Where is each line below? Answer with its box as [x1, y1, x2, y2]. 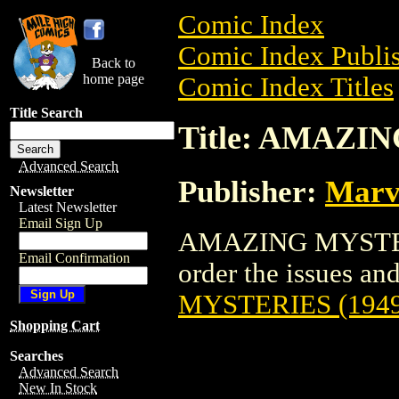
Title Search [10, 105, 83, 120]
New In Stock [19, 380, 97, 395]
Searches [10, 348, 63, 363]
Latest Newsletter [19, 199, 117, 215]
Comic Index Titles [178, 72, 394, 102]
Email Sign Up [19, 216, 102, 231]
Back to [92, 55, 135, 70]
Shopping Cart [10, 318, 100, 333]
